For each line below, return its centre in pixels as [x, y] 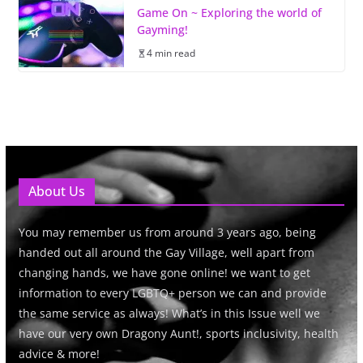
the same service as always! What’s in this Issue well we [169, 314]
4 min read [171, 53]
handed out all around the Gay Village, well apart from [166, 253]
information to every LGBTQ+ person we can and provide [172, 293]
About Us [56, 192]
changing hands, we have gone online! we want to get [164, 273]
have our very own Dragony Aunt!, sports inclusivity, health [178, 334]
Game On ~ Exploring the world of [229, 13]
